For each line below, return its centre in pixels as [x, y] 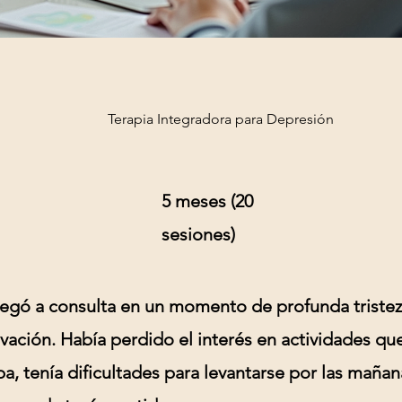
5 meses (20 [207, 201]
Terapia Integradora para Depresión [221, 119]
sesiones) [198, 234]
